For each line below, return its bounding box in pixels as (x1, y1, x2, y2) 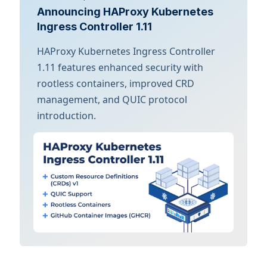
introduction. (37, 109, 96, 122)
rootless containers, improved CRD (37, 77, 194, 90)
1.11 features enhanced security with (37, 61, 203, 74)
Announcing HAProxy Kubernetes (37, 5, 213, 18)
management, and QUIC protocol (37, 93, 187, 106)
